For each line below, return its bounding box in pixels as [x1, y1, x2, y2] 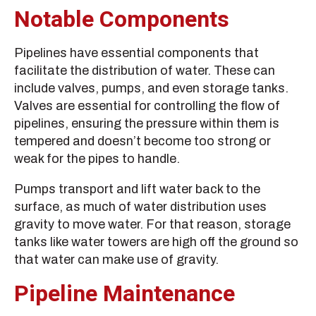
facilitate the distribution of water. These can [14, 63, 275, 78]
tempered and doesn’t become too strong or [14, 134, 271, 149]
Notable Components [14, 3, 229, 37]
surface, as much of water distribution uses [14, 200, 267, 214]
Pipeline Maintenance [14, 277, 235, 311]
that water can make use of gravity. [14, 253, 219, 267]
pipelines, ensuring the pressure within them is [14, 116, 279, 131]
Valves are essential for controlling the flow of [14, 99, 280, 114]
